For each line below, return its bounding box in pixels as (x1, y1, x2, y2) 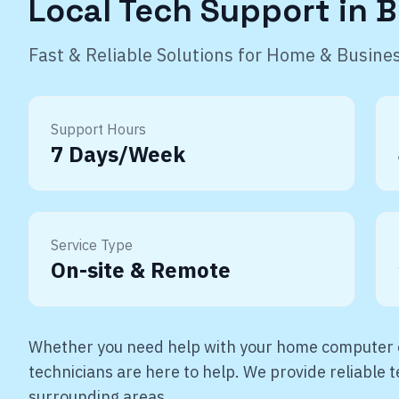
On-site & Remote (51, 256, 231, 284)
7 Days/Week (51, 140, 185, 168)
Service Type (51, 236, 133, 254)
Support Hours (51, 120, 146, 138)
